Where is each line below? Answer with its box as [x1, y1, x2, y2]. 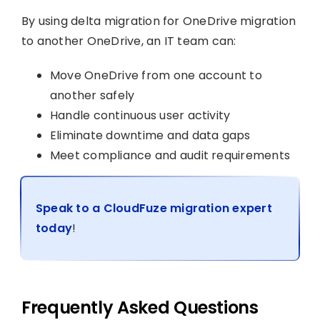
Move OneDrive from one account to [49, 66, 262, 84]
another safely [49, 86, 135, 104]
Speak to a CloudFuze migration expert [35, 199, 272, 216]
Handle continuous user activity [49, 106, 231, 124]
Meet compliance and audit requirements [49, 146, 291, 164]
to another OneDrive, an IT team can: [21, 32, 236, 49]
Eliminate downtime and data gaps [49, 126, 251, 144]
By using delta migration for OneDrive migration [21, 12, 296, 29]
